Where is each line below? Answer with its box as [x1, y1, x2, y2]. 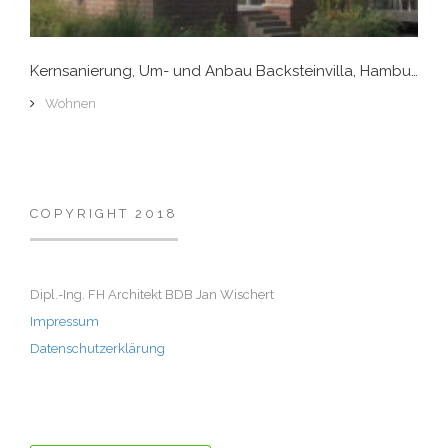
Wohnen [45, 96, 96, 112]
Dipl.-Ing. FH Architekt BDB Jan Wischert [30, 287, 274, 303]
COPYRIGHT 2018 [30, 206, 178, 222]
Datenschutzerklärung [30, 341, 165, 357]
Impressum [30, 314, 99, 330]
